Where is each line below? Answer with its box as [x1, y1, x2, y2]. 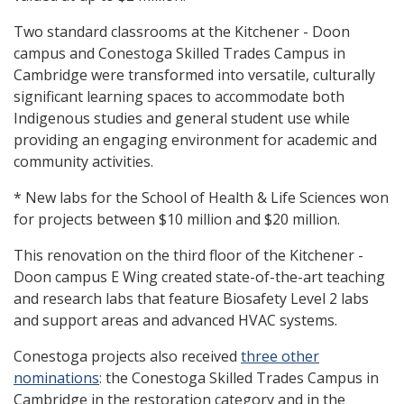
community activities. [14, 151, 153, 171]
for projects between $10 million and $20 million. [14, 208, 340, 229]
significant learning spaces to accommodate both [14, 86, 344, 106]
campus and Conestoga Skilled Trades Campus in [14, 42, 345, 63]
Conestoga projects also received [14, 345, 241, 366]
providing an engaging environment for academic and [14, 129, 377, 150]
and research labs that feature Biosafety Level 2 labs [14, 288, 369, 308]
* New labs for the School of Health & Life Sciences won [14, 187, 389, 207]
